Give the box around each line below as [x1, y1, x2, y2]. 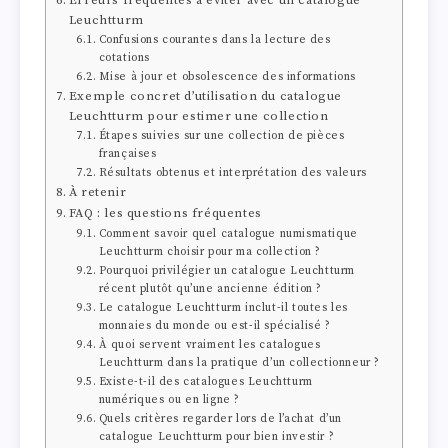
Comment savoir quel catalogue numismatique [98, 226, 358, 241]
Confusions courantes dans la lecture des [98, 32, 331, 47]
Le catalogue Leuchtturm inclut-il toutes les [98, 300, 349, 315]
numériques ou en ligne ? [98, 392, 241, 407]
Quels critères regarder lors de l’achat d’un [98, 411, 343, 426]
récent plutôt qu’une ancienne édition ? [98, 281, 323, 296]
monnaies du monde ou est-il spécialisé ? [98, 318, 331, 333]
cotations [98, 50, 151, 65]
